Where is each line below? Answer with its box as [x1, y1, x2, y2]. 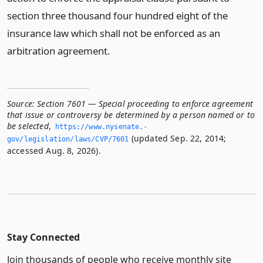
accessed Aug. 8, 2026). [7, 145, 101, 156]
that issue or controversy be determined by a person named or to [7, 109, 255, 120]
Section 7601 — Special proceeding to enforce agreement [37, 98, 253, 109]
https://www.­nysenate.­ [55, 123, 148, 131]
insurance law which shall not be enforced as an [7, 26, 220, 40]
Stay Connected [7, 231, 80, 244]
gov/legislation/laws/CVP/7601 [7, 135, 129, 143]
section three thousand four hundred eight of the [7, 9, 228, 22]
